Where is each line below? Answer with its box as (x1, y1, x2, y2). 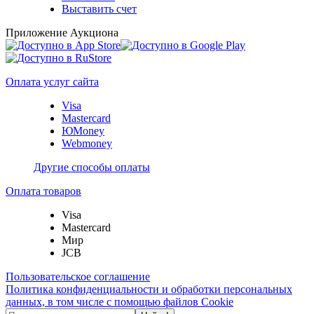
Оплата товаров (6, 184, 81, 197)
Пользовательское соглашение (6, 270, 150, 282)
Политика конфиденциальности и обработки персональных (6, 282, 292, 295)
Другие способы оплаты (34, 161, 150, 173)
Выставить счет (62, 2, 137, 15)
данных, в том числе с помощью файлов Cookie (6, 295, 233, 308)
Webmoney (62, 137, 112, 149)
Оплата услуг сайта (6, 75, 99, 88)
